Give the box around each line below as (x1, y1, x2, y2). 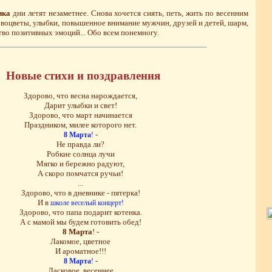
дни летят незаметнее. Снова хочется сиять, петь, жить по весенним (10, 8, 249, 18)
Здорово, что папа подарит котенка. (19, 207, 142, 217)
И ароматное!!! (55, 246, 106, 256)
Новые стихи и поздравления (5, 69, 160, 83)
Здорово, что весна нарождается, (24, 90, 137, 100)
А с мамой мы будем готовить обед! (19, 217, 141, 226)
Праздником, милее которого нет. (24, 120, 137, 129)
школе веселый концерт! (50, 198, 124, 207)
